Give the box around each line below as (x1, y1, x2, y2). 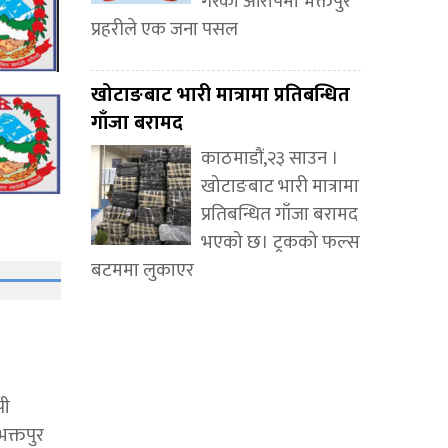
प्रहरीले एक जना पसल (91, 14, 238, 46)
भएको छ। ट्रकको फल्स (201, 227, 360, 259)
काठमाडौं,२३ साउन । (201, 143, 339, 175)
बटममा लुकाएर (91, 255, 194, 287)
